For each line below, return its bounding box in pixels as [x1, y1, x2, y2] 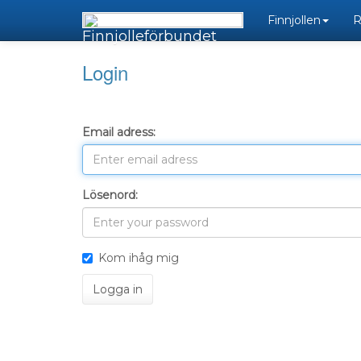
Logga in [93, 282, 143, 297]
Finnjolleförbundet [82, 27, 217, 45]
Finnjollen [268, 13, 321, 27]
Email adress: [82, 125, 156, 139]
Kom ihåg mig [98, 251, 179, 265]
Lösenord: [82, 188, 138, 202]
